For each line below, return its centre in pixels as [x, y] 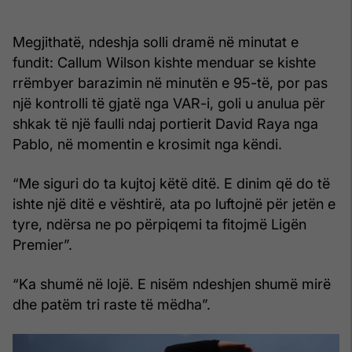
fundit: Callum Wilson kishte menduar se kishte [164, 62]
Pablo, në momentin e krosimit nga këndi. [147, 144]
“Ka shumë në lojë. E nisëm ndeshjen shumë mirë [172, 284]
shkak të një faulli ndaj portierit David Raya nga [165, 123]
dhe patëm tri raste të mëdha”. [112, 304]
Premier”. [42, 244]
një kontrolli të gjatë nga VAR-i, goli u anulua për [169, 103]
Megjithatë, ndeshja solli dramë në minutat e [156, 42]
